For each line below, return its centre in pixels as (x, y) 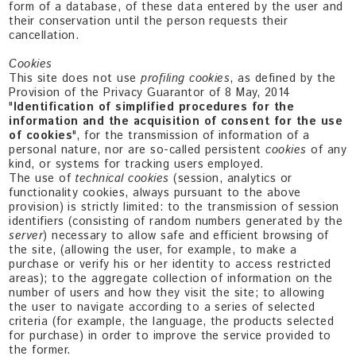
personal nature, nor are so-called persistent (137, 150)
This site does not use (75, 78)
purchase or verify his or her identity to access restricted (170, 264)
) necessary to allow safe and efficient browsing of (186, 236)
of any (329, 150)
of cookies (41, 135)
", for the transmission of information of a (191, 135)
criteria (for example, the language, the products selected (172, 321)
